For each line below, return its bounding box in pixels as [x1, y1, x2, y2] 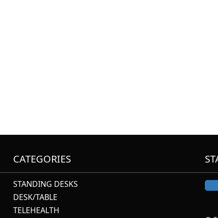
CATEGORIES [13, 152, 72, 165]
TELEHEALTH [13, 204, 60, 216]
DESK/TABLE [13, 191, 58, 202]
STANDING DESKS [13, 178, 78, 189]
